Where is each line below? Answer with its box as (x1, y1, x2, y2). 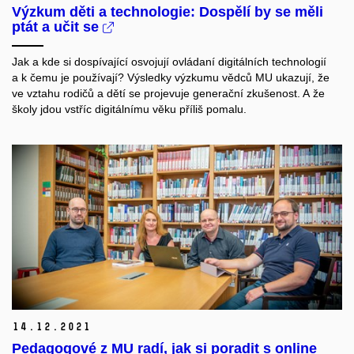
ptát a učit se (12, 18, 103, 35)
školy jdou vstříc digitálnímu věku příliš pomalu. (12, 102, 247, 115)
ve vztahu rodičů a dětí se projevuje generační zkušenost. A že (12, 86, 325, 100)
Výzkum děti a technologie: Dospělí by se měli (12, 3, 323, 20)
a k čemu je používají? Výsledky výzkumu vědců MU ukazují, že (12, 70, 330, 84)
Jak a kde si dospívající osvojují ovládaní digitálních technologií (12, 55, 326, 68)
